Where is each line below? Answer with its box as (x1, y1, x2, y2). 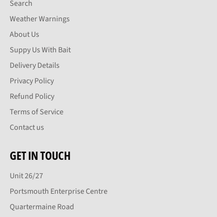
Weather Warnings (10, 13, 70, 24)
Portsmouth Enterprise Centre (10, 186, 108, 197)
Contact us (10, 122, 44, 133)
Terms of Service (10, 106, 63, 117)
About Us (10, 29, 39, 40)
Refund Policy (10, 91, 54, 102)
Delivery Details (10, 60, 60, 71)
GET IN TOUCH (10, 147, 71, 163)
